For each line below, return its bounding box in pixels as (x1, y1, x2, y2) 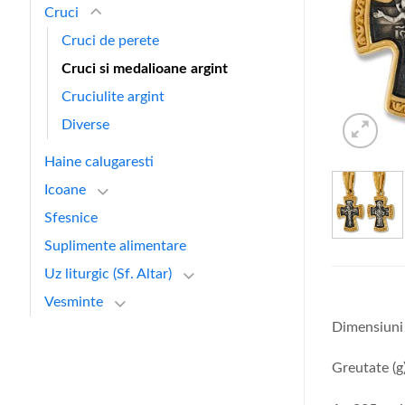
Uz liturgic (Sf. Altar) (44, 266, 172, 281)
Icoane (44, 182, 86, 197)
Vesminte (44, 294, 103, 309)
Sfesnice (44, 210, 98, 225)
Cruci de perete (61, 33, 159, 48)
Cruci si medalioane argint (61, 61, 228, 76)
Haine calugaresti (44, 154, 154, 169)
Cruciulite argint (61, 89, 165, 104)
